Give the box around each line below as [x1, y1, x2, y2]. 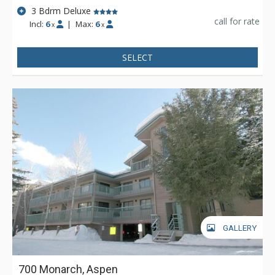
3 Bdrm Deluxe [31, 5, 91, 17]
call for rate [214, 15, 260, 28]
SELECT [122, 52, 153, 63]
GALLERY [223, 223, 257, 233]
